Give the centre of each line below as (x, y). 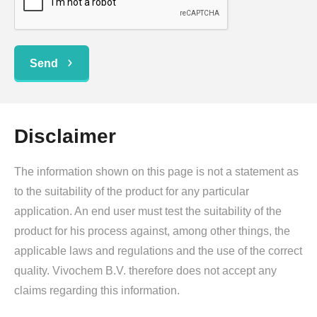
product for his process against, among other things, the (152, 231)
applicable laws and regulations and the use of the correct (158, 250)
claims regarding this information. (97, 290)
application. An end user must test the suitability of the (148, 211)
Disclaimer (65, 136)
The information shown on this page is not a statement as (156, 171)
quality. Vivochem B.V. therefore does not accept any (145, 270)
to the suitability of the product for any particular (132, 191)
